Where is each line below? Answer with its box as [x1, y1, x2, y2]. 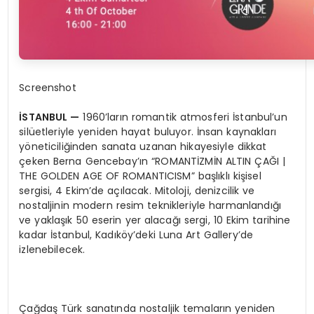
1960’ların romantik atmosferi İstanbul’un [79, 110, 287, 125]
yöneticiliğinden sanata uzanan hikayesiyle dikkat [19, 139, 267, 154]
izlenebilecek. [19, 243, 86, 257]
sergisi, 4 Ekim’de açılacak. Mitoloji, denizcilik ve [19, 184, 255, 198]
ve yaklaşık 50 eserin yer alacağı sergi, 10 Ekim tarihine [19, 213, 291, 228]
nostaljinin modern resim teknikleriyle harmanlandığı [19, 198, 282, 213]
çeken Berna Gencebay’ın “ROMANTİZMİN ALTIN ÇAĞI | [19, 154, 286, 169]
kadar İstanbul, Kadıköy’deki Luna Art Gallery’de [19, 228, 254, 243]
